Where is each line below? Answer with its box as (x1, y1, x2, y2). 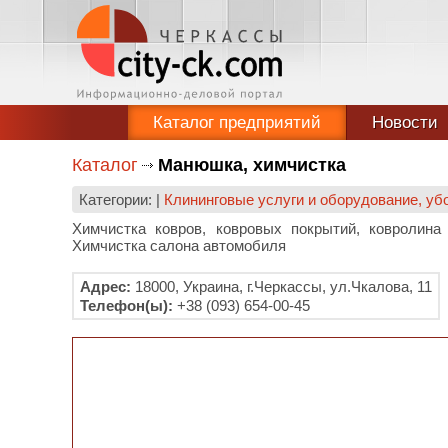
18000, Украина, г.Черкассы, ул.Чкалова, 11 (131, 278, 432, 295)
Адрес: (80, 278, 131, 295)
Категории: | (79, 191, 164, 208)
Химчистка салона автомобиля (72, 237, 286, 254)
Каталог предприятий (153, 113, 321, 132)
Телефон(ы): (80, 297, 173, 314)
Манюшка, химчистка (158, 155, 346, 175)
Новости (372, 113, 438, 132)
